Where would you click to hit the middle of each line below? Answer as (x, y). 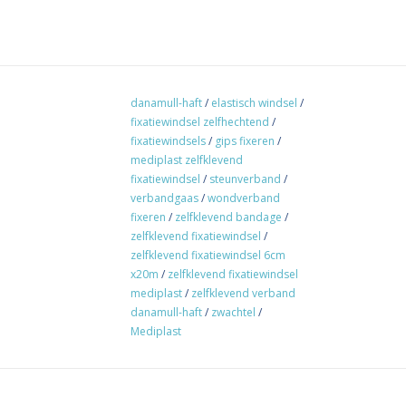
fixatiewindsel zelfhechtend (200, 121)
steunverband (245, 179)
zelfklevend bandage (228, 217)
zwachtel (233, 312)
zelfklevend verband (243, 293)
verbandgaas (164, 198)
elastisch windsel (254, 102)
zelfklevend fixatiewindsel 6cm (208, 255)
